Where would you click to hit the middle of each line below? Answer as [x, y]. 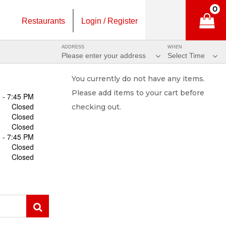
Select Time [186, 55]
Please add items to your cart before [138, 93]
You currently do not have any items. [138, 79]
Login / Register [109, 21]
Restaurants [43, 21]
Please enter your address [105, 55]
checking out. [96, 107]
